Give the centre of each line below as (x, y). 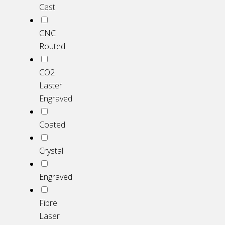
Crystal (51, 151)
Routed (52, 46)
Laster (51, 86)
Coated (52, 125)
